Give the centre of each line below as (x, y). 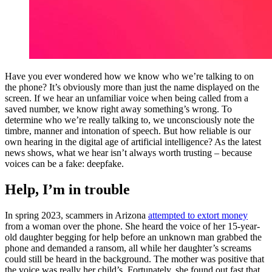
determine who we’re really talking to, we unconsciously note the (130, 120)
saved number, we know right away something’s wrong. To (118, 109)
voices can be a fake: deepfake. (64, 164)
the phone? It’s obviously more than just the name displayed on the (132, 87)
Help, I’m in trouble (67, 190)
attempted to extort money (198, 216)
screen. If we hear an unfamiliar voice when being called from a (127, 98)
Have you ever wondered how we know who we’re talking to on (129, 76)
